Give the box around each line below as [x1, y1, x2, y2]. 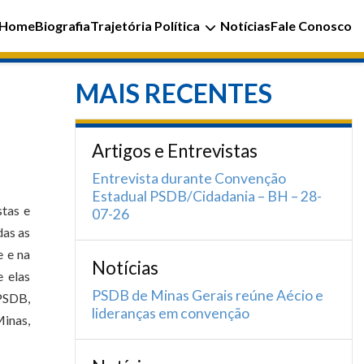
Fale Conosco [271, 18, 352, 33]
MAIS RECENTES [76, 77, 272, 109]
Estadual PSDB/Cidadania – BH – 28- [92, 188, 322, 205]
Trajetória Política [90, 18, 200, 33]
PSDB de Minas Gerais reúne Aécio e [92, 287, 323, 304]
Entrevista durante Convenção [92, 170, 286, 187]
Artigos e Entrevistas [92, 140, 258, 162]
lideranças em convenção [92, 305, 249, 322]
